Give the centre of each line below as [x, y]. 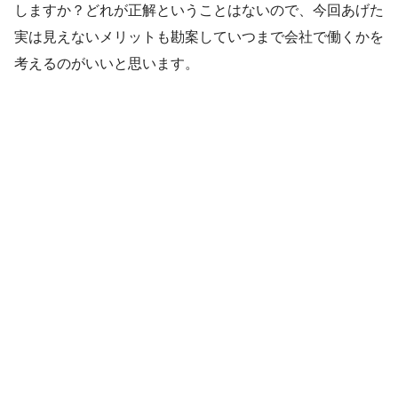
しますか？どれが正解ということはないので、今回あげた [199, 11]
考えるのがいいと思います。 [107, 64]
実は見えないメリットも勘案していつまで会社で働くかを [199, 37]
